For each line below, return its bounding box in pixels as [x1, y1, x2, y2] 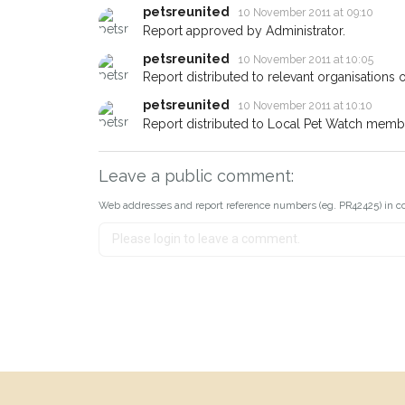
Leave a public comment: [98, 165, 294, 185]
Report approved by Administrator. [142, 23, 345, 38]
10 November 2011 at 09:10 [238, 5, 373, 20]
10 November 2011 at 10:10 [238, 99, 372, 113]
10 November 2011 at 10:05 [238, 52, 373, 66]
